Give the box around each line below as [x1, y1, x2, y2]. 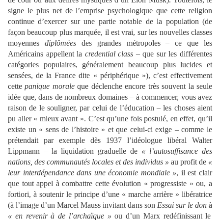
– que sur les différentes [133, 49, 213, 58]
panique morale [25, 82, 78, 90]
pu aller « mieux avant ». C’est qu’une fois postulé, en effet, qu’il [8, 114, 212, 123]
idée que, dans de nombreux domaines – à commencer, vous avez [8, 92, 212, 101]
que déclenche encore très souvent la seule [77, 82, 213, 90]
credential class [84, 49, 134, 58]
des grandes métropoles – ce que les [76, 38, 212, 47]
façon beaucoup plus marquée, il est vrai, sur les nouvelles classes [8, 27, 212, 36]
